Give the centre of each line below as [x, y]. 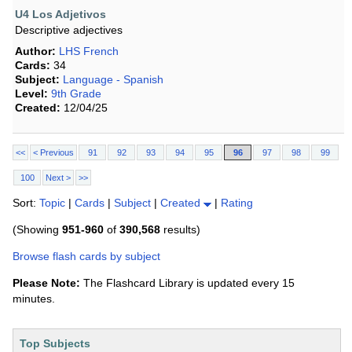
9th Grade [76, 94]
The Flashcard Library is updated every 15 [187, 283]
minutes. [34, 299]
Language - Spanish [113, 80]
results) [180, 230]
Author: [35, 51]
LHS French [89, 51]
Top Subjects [55, 344]
